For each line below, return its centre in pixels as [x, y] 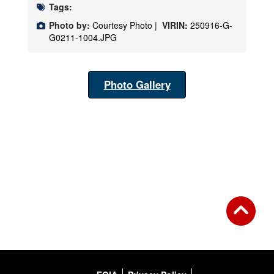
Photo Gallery [137, 85]
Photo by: [69, 25]
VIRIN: [176, 25]
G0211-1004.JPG [83, 38]
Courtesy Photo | [126, 25]
